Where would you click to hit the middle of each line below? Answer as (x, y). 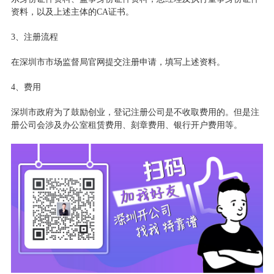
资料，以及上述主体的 (54, 12)
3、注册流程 (34, 37)
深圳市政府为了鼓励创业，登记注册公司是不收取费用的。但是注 (135, 112)
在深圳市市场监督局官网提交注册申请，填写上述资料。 (118, 62)
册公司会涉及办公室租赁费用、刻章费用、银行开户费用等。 (126, 125)
